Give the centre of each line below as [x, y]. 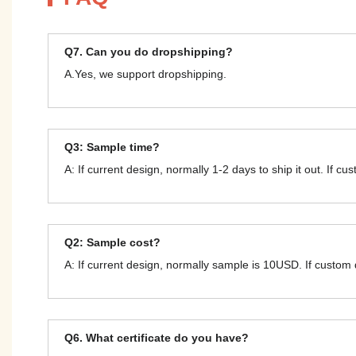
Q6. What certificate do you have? [157, 337]
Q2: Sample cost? [112, 242]
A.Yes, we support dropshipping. [145, 74]
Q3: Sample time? [112, 147]
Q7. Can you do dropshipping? [149, 51]
